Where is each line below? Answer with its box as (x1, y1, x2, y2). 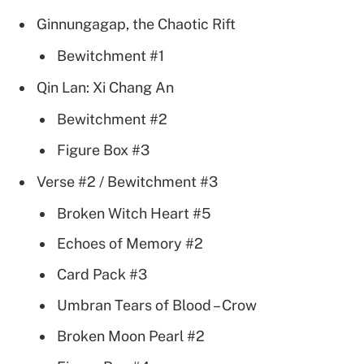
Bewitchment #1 (57, 46, 164, 64)
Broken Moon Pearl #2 (57, 327, 205, 345)
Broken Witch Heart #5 (57, 204, 211, 222)
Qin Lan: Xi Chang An (37, 78, 174, 96)
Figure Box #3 (57, 141, 149, 158)
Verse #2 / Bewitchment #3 (37, 172, 218, 190)
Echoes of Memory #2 (57, 235, 203, 253)
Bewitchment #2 (57, 110, 167, 128)
